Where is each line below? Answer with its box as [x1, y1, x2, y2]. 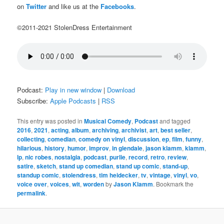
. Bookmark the [153, 179, 194, 188]
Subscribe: [17, 96, 50, 106]
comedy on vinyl [78, 134, 125, 144]
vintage [149, 170, 171, 180]
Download [107, 85, 135, 95]
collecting [17, 134, 45, 144]
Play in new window [45, 85, 102, 95]
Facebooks [100, 1, 134, 11]
